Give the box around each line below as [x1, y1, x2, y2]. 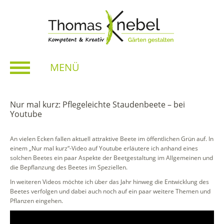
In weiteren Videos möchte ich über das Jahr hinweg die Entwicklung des [10, 177, 209, 186]
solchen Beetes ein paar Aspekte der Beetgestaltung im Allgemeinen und [10, 153, 213, 162]
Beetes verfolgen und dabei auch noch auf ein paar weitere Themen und [10, 186, 210, 195]
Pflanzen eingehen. [10, 196, 63, 205]
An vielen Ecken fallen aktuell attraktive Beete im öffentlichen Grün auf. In [10, 134, 213, 143]
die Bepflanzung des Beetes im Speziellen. [10, 162, 127, 171]
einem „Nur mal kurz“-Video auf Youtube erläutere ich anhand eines [10, 143, 198, 152]
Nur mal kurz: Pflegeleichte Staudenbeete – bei [10, 98, 185, 110]
